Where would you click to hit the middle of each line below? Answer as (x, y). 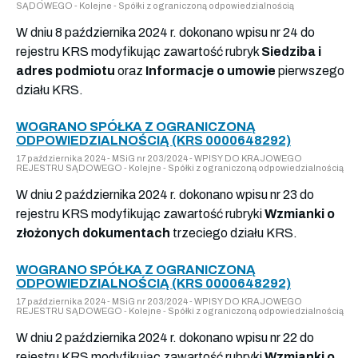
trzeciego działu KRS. (234, 233)
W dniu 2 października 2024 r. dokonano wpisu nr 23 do (165, 194)
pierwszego (310, 70)
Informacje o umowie (211, 70)
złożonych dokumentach (93, 233)
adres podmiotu (66, 70)
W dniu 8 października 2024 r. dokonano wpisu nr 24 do (165, 32)
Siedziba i (291, 51)
